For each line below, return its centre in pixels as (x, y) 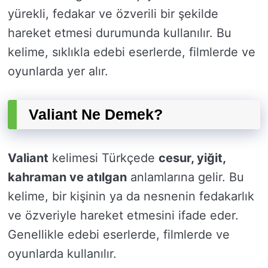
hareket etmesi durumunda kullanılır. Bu (120, 33)
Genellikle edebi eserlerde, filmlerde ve (119, 235)
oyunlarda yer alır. (58, 71)
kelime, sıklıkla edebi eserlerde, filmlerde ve (132, 52)
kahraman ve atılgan (67, 177)
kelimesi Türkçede (103, 158)
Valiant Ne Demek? (96, 115)
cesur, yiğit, (192, 158)
